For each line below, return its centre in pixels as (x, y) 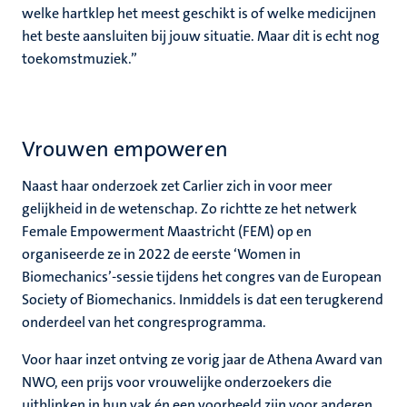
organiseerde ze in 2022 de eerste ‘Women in (161, 254)
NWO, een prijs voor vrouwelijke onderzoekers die (177, 382)
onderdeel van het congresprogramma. (144, 322)
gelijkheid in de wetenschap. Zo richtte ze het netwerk (189, 208)
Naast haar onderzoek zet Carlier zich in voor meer (177, 186)
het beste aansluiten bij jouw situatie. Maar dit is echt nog (201, 36)
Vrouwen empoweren (125, 149)
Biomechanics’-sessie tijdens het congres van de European (202, 277)
